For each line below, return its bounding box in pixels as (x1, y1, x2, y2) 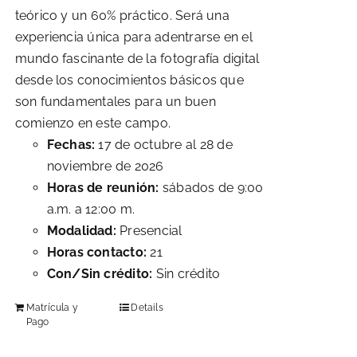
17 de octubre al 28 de (95, 137, 233, 152)
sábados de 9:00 (159, 180, 264, 195)
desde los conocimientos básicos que (14, 73, 244, 88)
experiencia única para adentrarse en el (14, 29, 253, 45)
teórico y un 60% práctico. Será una (14, 8, 229, 23)
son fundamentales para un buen (14, 94, 216, 109)
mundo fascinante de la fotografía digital (14, 51, 260, 66)
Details (131, 302, 163, 313)
